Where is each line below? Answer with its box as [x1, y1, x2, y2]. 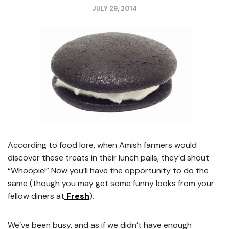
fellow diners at [8, 191, 64, 201]
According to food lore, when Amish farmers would [8, 140, 197, 150]
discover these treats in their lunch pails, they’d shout [8, 152, 209, 163]
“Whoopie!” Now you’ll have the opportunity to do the [8, 165, 209, 176]
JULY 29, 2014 [92, 4, 137, 13]
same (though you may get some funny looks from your [8, 178, 214, 189]
